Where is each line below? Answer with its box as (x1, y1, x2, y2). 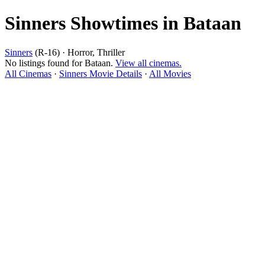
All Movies (149, 68, 191, 79)
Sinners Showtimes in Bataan (5, 12, 241, 34)
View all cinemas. (115, 57, 182, 68)
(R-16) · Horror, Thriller (33, 47, 125, 57)
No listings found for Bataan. (5, 57, 115, 68)
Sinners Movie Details (59, 68, 142, 79)
